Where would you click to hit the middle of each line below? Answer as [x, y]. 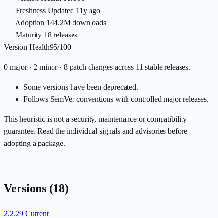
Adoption [30, 23]
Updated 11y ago [74, 11]
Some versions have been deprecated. [81, 87]
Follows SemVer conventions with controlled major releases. [116, 99]
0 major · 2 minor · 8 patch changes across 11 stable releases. [97, 67]
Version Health [27, 47]
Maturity [29, 35]
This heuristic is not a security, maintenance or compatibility [95, 119]
